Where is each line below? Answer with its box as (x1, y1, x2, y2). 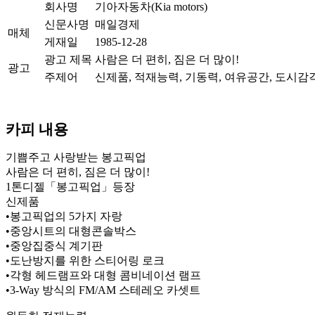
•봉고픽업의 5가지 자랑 (6, 210, 122, 222)
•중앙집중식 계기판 (6, 239, 103, 252)
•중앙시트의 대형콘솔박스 (6, 224, 136, 237)
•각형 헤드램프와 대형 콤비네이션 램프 (6, 269, 201, 281)
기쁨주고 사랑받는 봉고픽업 (6, 150, 146, 163)
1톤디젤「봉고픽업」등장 (6, 180, 135, 193)
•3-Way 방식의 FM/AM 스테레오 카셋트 (6, 283, 200, 296)
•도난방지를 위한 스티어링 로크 (6, 254, 165, 266)
